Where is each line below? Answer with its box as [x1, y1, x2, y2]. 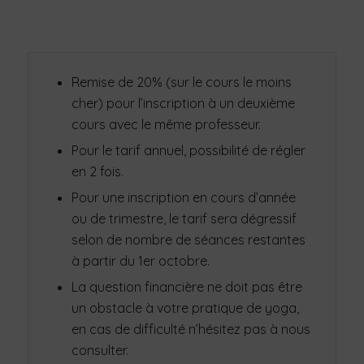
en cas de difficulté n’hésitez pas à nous [71, 320, 310, 337]
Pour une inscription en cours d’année [71, 188, 296, 206]
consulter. [71, 341, 128, 358]
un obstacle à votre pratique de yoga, [71, 299, 299, 316]
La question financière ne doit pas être [71, 278, 302, 295]
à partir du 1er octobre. [71, 252, 210, 269]
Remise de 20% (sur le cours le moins [71, 73, 292, 90]
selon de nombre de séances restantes [71, 231, 305, 248]
